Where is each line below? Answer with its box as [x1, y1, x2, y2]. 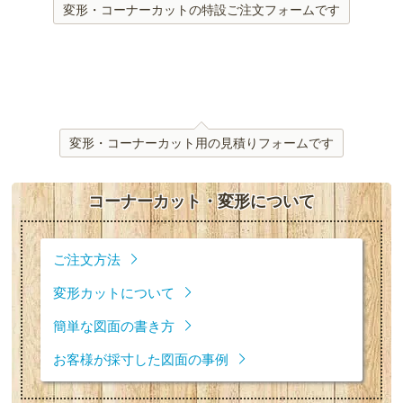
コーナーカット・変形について [87, 191, 315, 210]
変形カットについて [53, 284, 175, 302]
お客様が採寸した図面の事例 [53, 351, 229, 369]
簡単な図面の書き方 [53, 318, 175, 336]
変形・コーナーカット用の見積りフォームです [68, 134, 334, 150]
